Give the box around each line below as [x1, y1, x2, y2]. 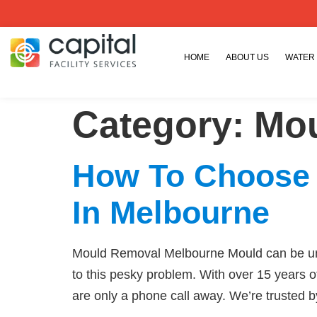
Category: [72, 104, 254, 145]
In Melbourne [72, 195, 270, 231]
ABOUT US [226, 52, 270, 62]
